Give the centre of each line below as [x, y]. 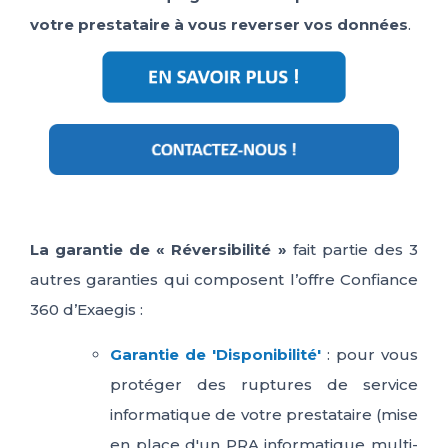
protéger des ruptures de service [264, 385]
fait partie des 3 [352, 250]
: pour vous [372, 355]
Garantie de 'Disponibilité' [218, 355]
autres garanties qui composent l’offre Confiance [224, 280]
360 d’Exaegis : [86, 310]
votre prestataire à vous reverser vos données [219, 25]
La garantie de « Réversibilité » [158, 250]
